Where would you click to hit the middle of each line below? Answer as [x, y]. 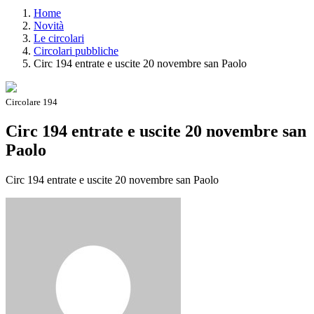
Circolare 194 [32, 102]
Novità [49, 25]
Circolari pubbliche [76, 50]
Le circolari [59, 38]
